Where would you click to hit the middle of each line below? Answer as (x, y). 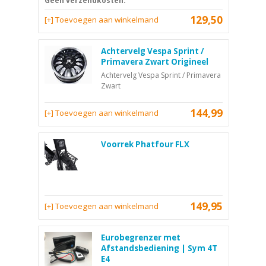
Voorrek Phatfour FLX (145, 144)
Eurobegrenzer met (141, 237)
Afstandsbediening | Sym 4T (159, 248)
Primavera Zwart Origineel (155, 61)
